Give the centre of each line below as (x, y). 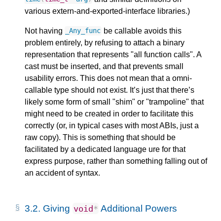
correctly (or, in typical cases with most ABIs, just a (112, 125)
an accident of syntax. (62, 173)
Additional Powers (138, 208)
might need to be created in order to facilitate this (109, 113)
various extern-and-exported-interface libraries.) (107, 11)
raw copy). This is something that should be (100, 137)
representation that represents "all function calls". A (113, 54)
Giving (58, 208)
